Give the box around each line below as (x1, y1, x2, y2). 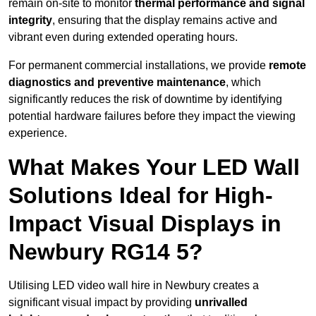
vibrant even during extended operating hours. (8, 31, 238, 44)
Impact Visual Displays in (8, 211, 281, 237)
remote (269, 59, 306, 72)
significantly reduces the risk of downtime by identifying (8, 93, 282, 106)
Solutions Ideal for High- (8, 183, 273, 209)
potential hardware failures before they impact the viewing (8, 110, 296, 123)
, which (226, 76, 261, 89)
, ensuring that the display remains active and (52, 14, 277, 27)
